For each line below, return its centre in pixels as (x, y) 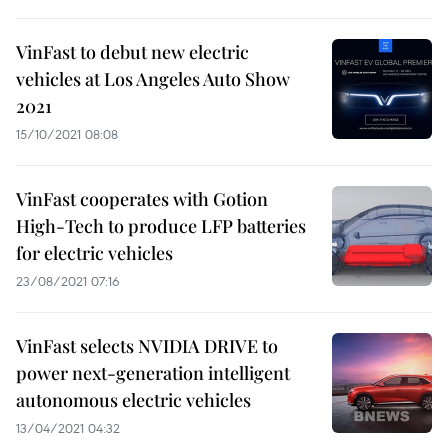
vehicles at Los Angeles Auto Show (153, 79)
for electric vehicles (94, 253)
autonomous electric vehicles (133, 400)
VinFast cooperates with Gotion (142, 199)
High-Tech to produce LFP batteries (161, 226)
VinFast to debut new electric (132, 52)
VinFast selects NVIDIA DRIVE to (147, 346)
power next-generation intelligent (153, 373)
